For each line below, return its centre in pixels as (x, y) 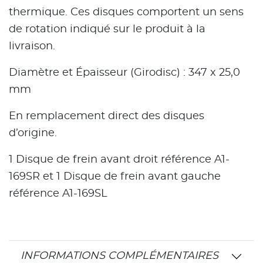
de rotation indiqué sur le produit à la (107, 30)
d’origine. (33, 134)
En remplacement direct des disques (107, 117)
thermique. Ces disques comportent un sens (126, 13)
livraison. (32, 47)
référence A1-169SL (58, 194)
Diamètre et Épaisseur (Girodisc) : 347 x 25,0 (124, 73)
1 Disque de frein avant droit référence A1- (119, 160)
